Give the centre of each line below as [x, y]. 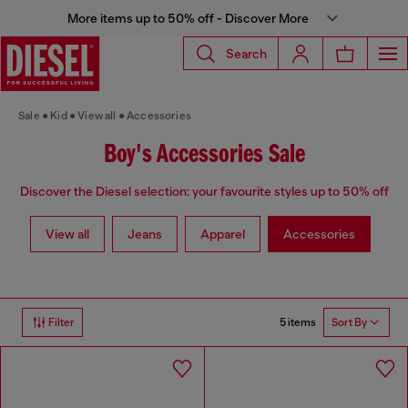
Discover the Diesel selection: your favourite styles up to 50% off [204, 192]
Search [246, 53]
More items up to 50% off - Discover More [188, 18]
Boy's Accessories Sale [204, 155]
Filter [61, 323]
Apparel [223, 235]
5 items [298, 322]
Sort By [349, 323]
